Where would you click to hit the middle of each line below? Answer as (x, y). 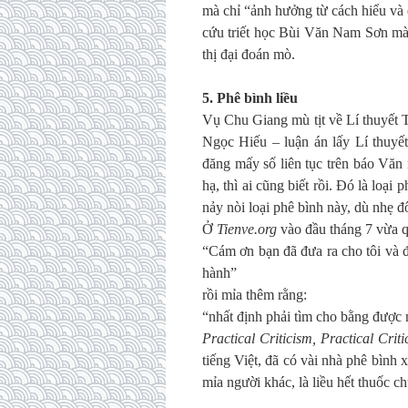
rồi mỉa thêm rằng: (255, 295)
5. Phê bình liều (250, 98)
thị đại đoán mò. (249, 54)
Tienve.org (247, 229)
